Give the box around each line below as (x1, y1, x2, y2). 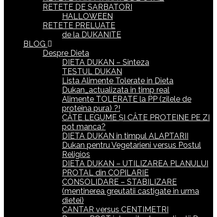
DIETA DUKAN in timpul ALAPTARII (62, 131, 188, 140)
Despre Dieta (43, 48, 89, 58)
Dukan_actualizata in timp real (62, 85, 170, 94)
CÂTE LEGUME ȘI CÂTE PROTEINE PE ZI (62, 113, 210, 122)
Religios (62, 150, 90, 159)
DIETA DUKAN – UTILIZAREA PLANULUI (62, 159, 208, 168)
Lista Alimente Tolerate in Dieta (62, 76, 173, 85)
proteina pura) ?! (62, 104, 120, 113)
